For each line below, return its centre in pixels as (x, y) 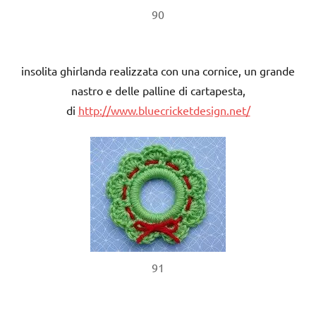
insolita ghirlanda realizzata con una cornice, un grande (158, 70)
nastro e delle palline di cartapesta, (158, 90)
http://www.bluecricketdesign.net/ (164, 110)
